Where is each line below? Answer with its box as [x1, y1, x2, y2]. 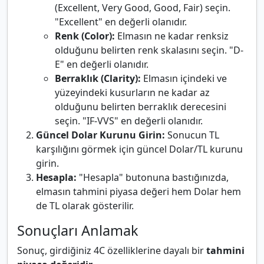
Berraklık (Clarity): [55, 72, 141, 85]
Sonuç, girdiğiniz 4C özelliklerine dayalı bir [17, 244, 206, 258]
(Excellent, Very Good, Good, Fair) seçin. [55, 1, 230, 15]
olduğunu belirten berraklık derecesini [55, 100, 226, 114]
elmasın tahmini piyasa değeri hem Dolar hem [36, 185, 241, 199]
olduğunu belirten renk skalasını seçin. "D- [55, 44, 243, 57]
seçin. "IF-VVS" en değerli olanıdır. [55, 114, 203, 128]
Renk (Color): [55, 29, 115, 43]
